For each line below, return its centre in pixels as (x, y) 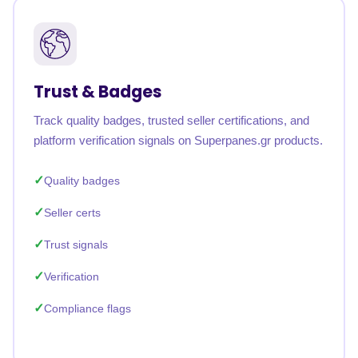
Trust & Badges (97, 91)
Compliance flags (88, 308)
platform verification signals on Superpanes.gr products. (178, 140)
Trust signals (76, 245)
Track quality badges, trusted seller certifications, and (171, 120)
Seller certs (72, 213)
